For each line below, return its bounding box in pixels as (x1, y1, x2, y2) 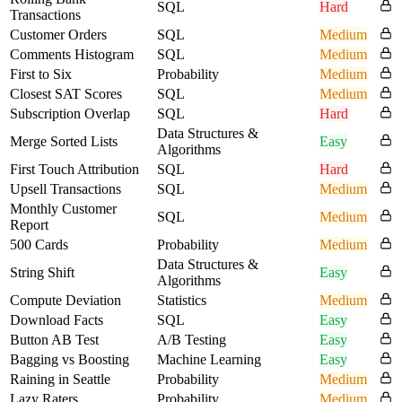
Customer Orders (10, 27, 107, 42)
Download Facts (10, 312, 103, 328)
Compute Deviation (10, 293, 121, 308)
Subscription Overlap (10, 106, 130, 121)
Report (10, 217, 48, 232)
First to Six (10, 66, 72, 82)
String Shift (10, 265, 74, 280)
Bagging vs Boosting (10, 352, 129, 367)
